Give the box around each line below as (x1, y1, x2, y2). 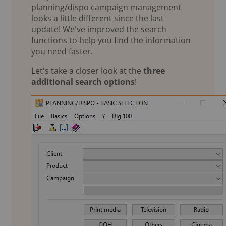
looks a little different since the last (31, 13, 164, 24)
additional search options (31, 76, 135, 88)
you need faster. (31, 46, 93, 58)
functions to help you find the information (31, 35, 191, 46)
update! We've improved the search (31, 24, 167, 35)
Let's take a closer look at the (31, 65, 144, 77)
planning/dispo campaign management (31, 2, 182, 13)
